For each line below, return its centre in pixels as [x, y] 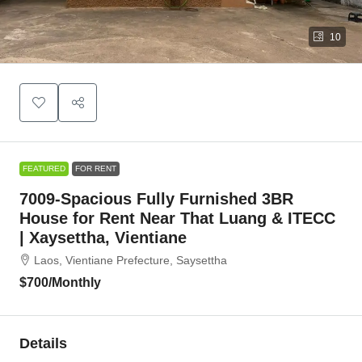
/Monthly [75, 282]
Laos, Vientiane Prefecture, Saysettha [130, 260]
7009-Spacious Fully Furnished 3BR [156, 199]
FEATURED [44, 168]
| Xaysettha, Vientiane [103, 238]
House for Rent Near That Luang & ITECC [177, 218]
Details [43, 343]
